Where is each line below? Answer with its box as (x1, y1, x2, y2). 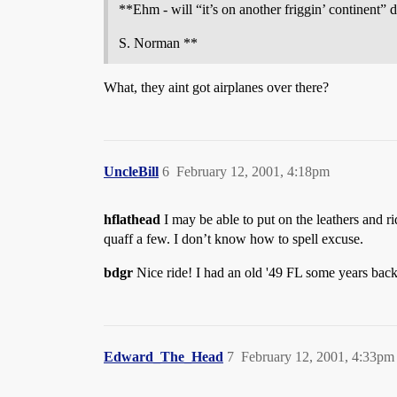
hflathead (104, 212, 160, 227)
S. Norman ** (119, 35, 198, 51)
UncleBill (104, 164, 159, 179)
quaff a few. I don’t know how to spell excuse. (104, 231, 363, 246)
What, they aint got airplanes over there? (104, 80, 329, 95)
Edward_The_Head (104, 349, 223, 364)
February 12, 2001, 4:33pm (241, 349, 394, 364)
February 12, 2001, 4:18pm (176, 164, 330, 179)
